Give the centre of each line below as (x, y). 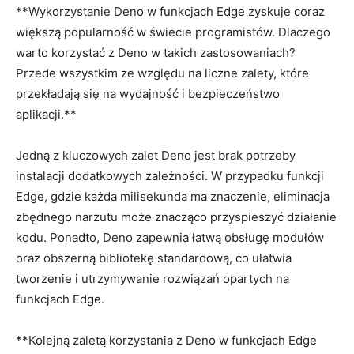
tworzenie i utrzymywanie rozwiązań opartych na (153, 278)
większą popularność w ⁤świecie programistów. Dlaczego (173, 32)
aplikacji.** (46, 114)
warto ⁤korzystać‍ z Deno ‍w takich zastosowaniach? (156, 52)
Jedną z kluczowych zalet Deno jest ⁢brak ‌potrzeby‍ (156, 155)
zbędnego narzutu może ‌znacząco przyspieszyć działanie (176, 217)
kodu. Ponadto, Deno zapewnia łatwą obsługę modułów (170, 237)
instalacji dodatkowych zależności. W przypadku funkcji (170, 175)
